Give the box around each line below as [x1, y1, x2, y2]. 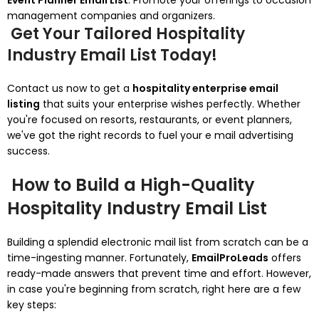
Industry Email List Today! [7, 44, 217, 66]
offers [268, 251, 301, 265]
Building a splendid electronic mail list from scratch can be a [7, 235, 308, 249]
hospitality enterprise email [132, 81, 278, 95]
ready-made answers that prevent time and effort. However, [7, 266, 311, 281]
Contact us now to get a [7, 81, 132, 95]
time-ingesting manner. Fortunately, [7, 251, 192, 265]
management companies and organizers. [7, 9, 215, 23]
